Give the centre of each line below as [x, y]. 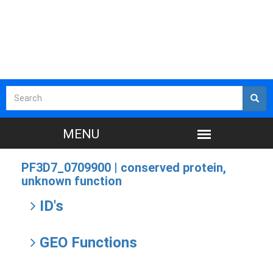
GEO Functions [87, 243]
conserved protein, [173, 168]
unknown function [72, 181]
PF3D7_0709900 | [71, 168]
